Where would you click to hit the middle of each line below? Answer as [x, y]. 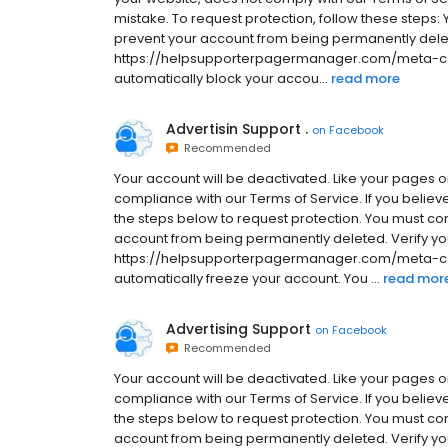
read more [365, 78]
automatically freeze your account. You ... [247, 278]
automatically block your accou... [221, 78]
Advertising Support [238, 329]
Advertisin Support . [237, 129]
